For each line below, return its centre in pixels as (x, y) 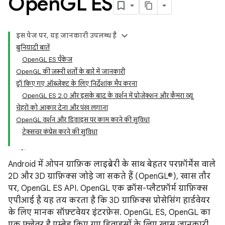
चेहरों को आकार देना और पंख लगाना (62, 108)
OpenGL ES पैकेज (47, 60)
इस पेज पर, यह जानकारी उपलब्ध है (66, 35)
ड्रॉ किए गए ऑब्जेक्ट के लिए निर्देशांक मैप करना (77, 84)
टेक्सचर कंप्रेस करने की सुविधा (60, 132)
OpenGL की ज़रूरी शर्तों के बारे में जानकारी (71, 72)
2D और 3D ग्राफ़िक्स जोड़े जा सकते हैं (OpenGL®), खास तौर (109, 176)
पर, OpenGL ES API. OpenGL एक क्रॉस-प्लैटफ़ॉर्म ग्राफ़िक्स (108, 188)
